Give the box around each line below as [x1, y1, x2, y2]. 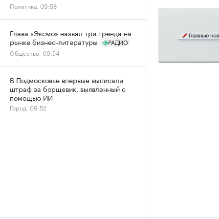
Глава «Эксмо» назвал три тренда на [10, 27, 131, 38]
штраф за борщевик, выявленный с [10, 83, 126, 94]
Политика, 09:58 [10, 1, 57, 10]
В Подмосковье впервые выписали [10, 74, 123, 85]
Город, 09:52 [10, 103, 46, 112]
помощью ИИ [10, 92, 53, 103]
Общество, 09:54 [10, 48, 60, 57]
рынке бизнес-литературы [10, 36, 98, 47]
